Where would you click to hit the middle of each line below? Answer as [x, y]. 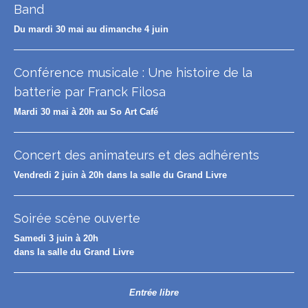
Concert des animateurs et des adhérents [136, 155]
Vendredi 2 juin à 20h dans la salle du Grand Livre [120, 175]
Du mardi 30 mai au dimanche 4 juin [91, 30]
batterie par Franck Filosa [90, 92]
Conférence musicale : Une [95, 73]
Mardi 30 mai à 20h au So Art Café [86, 112]
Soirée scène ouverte [77, 218]
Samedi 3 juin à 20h [56, 239]
